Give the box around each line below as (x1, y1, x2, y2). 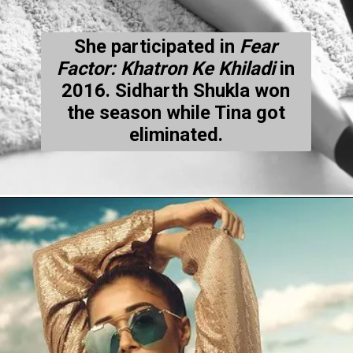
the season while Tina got (66, 102, 285, 124)
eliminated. (128, 124, 223, 147)
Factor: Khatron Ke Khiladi (57, 58, 276, 80)
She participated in (74, 35, 240, 58)
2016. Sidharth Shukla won (61, 80, 291, 102)
